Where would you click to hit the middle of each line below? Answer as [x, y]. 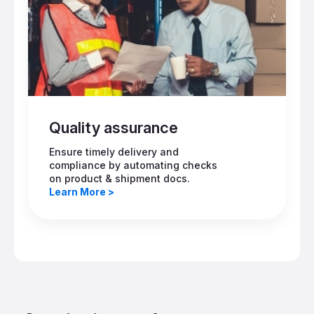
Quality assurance [114, 127]
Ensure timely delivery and [114, 151]
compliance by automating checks [133, 165]
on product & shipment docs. [120, 178]
